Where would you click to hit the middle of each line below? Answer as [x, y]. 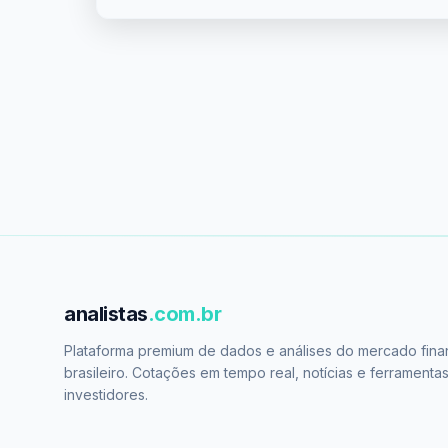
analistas [106, 314]
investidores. [106, 394]
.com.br [184, 314]
